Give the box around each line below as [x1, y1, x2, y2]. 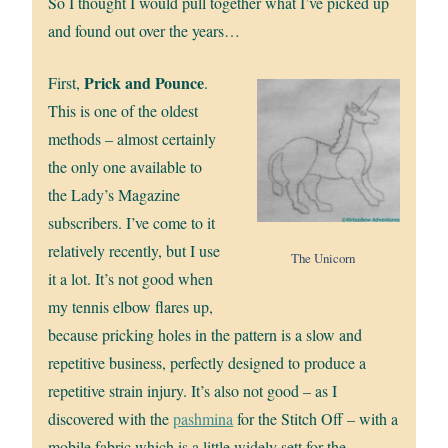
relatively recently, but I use [48, 240, 221, 262]
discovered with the [48, 408, 174, 430]
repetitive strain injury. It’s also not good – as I [48, 380, 338, 402]
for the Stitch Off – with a [233, 408, 399, 430]
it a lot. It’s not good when [48, 268, 214, 290]
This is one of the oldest [48, 100, 199, 122]
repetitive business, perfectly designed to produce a [48, 352, 367, 374]
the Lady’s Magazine [48, 184, 181, 206]
